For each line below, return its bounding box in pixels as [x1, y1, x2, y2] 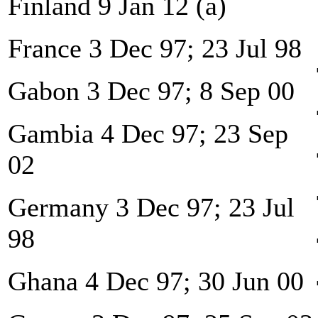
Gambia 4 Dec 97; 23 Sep [8, 118, 288, 148]
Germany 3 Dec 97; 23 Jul [8, 192, 295, 222]
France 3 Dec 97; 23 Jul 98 [8, 33, 302, 63]
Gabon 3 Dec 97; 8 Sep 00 [8, 75, 295, 106]
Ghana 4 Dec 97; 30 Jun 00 [8, 265, 304, 296]
